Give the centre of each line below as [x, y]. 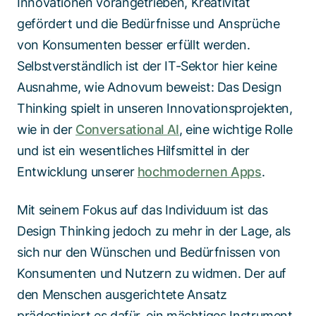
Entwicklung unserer [77, 172]
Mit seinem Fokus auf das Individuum [124, 210]
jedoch [132, 231]
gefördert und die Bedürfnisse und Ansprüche [148, 24]
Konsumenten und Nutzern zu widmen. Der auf [152, 273]
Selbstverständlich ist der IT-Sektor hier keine [147, 66]
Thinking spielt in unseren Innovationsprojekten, [155, 108]
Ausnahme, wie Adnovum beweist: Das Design [150, 87]
